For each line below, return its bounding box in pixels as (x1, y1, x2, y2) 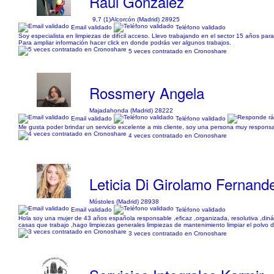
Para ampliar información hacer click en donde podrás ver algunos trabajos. (18, 39, 231, 46)
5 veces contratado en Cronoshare (128, 47, 227, 54)
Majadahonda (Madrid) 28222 (89, 107, 174, 114)
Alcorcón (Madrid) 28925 (111, 16, 180, 23)
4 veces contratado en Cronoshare (128, 131, 227, 139)
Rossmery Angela (89, 82, 205, 103)
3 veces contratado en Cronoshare (128, 229, 227, 237)
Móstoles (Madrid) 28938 (89, 198, 160, 205)
